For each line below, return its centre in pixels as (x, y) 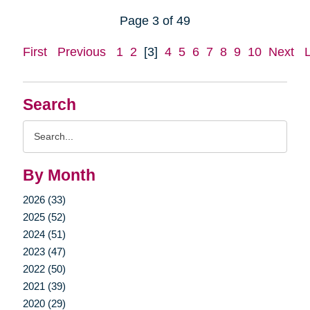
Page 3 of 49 (155, 20)
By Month (59, 175)
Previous (81, 52)
